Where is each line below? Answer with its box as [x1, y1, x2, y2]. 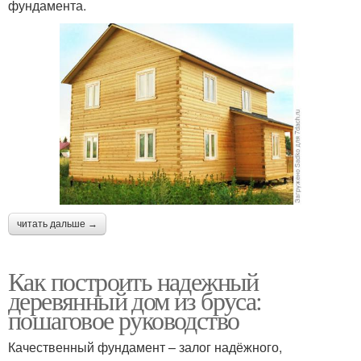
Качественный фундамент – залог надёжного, [8, 337, 282, 356]
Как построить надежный [8, 263, 259, 298]
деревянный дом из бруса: [8, 282, 262, 317]
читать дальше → [17, 218, 98, 230]
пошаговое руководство [8, 301, 239, 337]
